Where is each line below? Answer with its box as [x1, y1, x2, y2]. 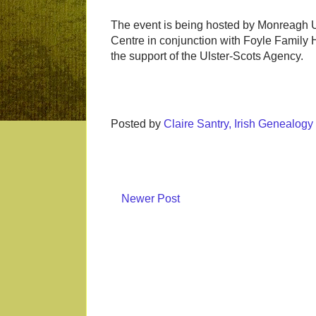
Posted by [111, 118, 164, 130]
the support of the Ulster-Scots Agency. [111, 50, 303, 63]
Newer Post [121, 193, 180, 205]
